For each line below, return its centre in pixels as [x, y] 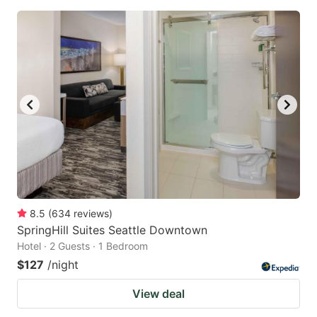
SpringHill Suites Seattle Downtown [112, 230]
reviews [91, 214]
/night [63, 265]
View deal [158, 294]
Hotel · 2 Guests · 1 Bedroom [82, 246]
